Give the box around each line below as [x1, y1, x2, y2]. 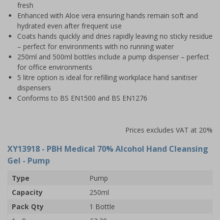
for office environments [17, 62, 92, 72]
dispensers [17, 82, 51, 92]
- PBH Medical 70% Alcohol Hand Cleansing [40, 143, 208, 154]
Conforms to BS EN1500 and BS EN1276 [17, 93, 147, 103]
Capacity [12, 187, 43, 197]
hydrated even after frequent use [17, 21, 122, 30]
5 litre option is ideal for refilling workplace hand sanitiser [17, 72, 197, 82]
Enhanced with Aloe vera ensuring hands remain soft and [17, 10, 198, 20]
